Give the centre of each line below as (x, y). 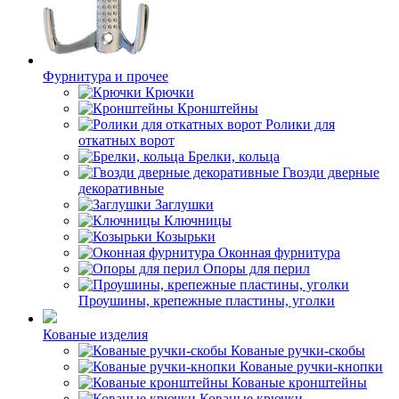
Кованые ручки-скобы (298, 350)
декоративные (121, 188)
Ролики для (300, 124)
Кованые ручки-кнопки (311, 366)
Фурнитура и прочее (106, 76)
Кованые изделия (95, 334)
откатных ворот (126, 140)
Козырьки (186, 236)
